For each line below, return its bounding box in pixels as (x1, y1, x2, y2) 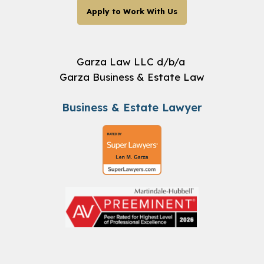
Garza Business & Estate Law (60, 71, 204, 84)
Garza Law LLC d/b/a (76, 55, 188, 68)
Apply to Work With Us (87, 6, 177, 16)
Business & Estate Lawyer (62, 101, 202, 115)
